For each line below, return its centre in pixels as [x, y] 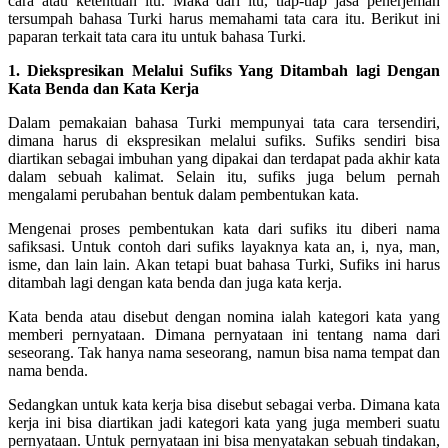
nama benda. [48, 370]
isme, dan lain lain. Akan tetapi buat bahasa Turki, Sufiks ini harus [224, 264]
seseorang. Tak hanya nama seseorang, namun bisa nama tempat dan [224, 352]
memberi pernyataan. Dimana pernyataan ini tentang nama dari [224, 334]
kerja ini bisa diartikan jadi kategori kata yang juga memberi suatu [224, 422]
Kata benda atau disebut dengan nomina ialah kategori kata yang [224, 316]
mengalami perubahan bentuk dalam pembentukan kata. [183, 194]
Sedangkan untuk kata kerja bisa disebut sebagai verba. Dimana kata [224, 404]
